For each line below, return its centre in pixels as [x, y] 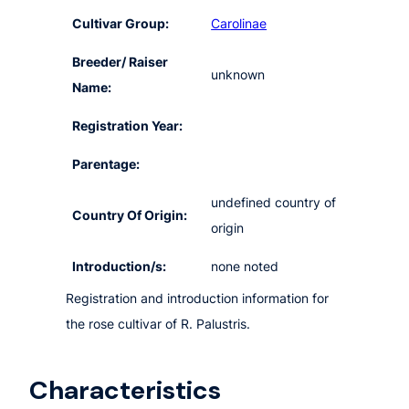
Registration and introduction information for [197, 299]
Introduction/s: [120, 267]
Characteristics [125, 390]
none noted [245, 267]
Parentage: [106, 164]
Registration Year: [128, 126]
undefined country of [274, 203]
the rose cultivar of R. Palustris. [158, 324]
